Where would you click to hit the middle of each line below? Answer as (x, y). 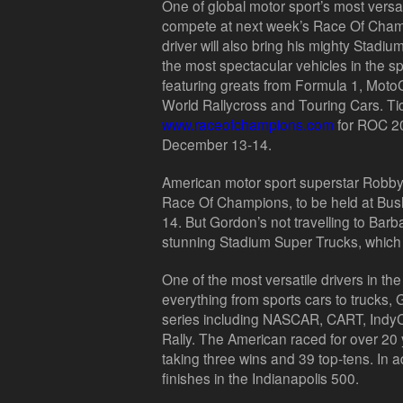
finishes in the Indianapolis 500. (260, 378)
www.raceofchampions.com (248, 124)
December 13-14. (217, 144)
